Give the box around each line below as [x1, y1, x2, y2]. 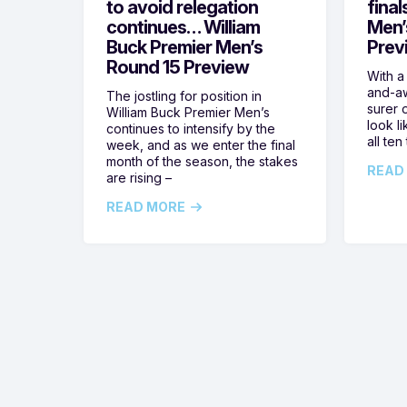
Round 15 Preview [106, 55, 249, 78]
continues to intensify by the [106, 120, 275, 136]
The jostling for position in [106, 87, 262, 104]
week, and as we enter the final [106, 136, 295, 153]
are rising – [106, 169, 172, 185]
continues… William [106, 15, 260, 38]
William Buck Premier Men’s [106, 104, 270, 120]
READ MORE [106, 198, 185, 214]
